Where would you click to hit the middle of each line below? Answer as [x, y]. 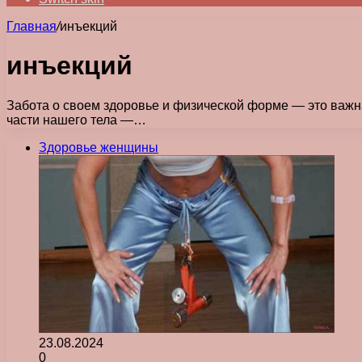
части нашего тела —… [76, 120]
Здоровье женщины [99, 147]
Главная [32, 26]
